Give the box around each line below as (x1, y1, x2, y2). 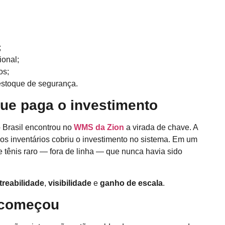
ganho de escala (100, 178, 163, 187)
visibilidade (48, 178, 93, 187)
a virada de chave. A (124, 123, 198, 132)
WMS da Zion (74, 123, 124, 132)
